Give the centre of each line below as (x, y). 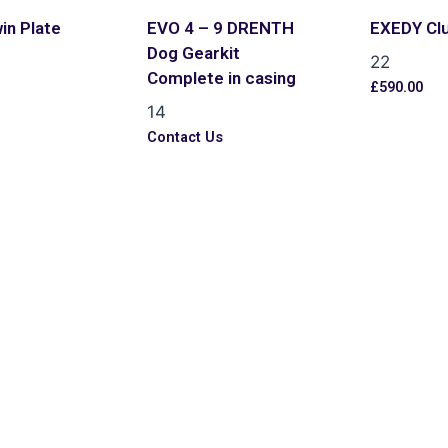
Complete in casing (222, 78)
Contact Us (185, 137)
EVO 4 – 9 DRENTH (221, 28)
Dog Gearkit (194, 53)
